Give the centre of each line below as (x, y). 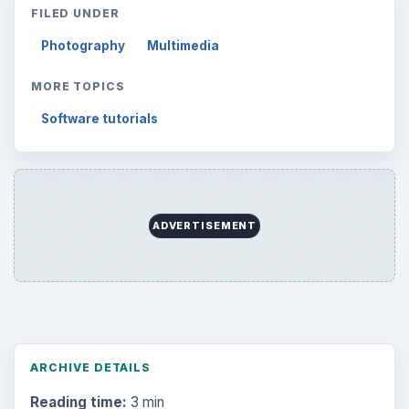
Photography (84, 46)
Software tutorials (100, 119)
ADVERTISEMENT (204, 226)
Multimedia (184, 46)
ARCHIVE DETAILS (90, 367)
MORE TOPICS (78, 86)
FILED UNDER (75, 13)
